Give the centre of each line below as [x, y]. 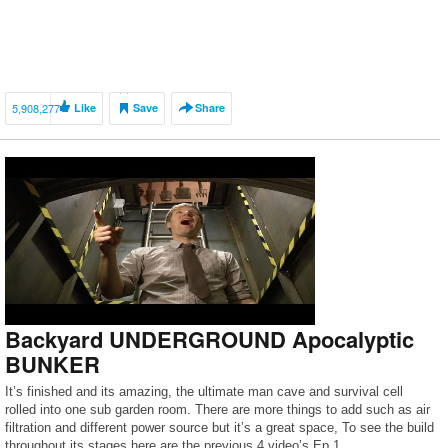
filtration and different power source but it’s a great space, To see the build [219, 427]
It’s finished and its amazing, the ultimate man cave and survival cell [204, 391]
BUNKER [52, 364]
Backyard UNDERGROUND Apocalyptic [209, 339]
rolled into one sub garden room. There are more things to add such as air [217, 409]
